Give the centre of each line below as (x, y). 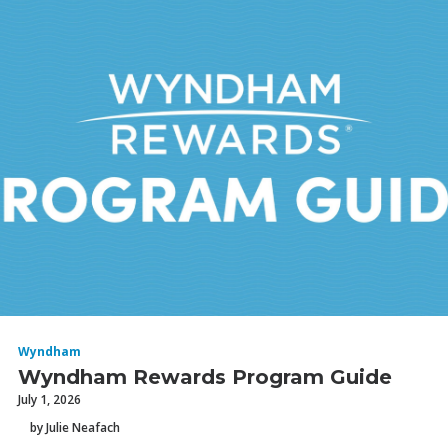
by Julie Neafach (75, 427)
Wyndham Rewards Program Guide (205, 377)
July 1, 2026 (49, 399)
